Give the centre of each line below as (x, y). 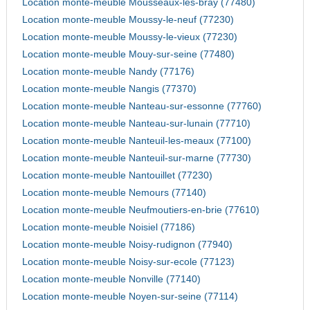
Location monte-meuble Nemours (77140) (114, 193)
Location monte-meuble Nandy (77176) (108, 72)
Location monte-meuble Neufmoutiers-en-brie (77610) (140, 210)
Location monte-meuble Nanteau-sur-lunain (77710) (136, 124)
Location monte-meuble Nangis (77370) (109, 89)
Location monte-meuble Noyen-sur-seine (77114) (130, 297)
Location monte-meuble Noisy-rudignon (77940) (127, 245)
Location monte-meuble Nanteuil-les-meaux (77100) (136, 141)
